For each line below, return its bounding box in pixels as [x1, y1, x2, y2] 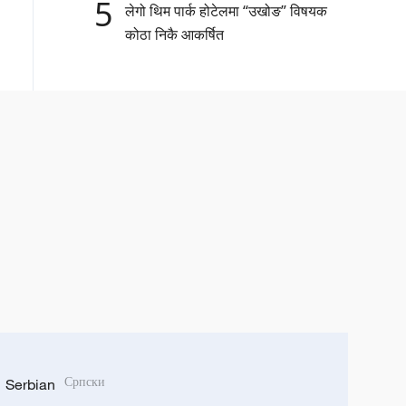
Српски [64, 375, 105, 389]
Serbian [5, 375, 55, 393]
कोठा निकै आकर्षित [125, 24, 224, 45]
